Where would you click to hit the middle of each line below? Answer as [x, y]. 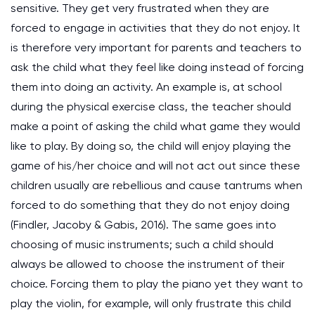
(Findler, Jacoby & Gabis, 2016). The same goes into [143, 225]
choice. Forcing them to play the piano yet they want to [157, 284]
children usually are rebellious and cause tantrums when [156, 185]
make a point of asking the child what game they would [155, 126]
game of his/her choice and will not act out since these [155, 166]
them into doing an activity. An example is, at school [146, 87]
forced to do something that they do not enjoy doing [150, 205]
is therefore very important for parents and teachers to [156, 47]
